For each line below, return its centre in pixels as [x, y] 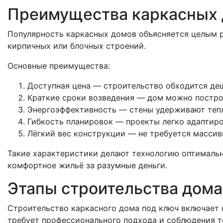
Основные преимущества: [59, 66]
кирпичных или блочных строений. [77, 46]
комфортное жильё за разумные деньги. [87, 165]
